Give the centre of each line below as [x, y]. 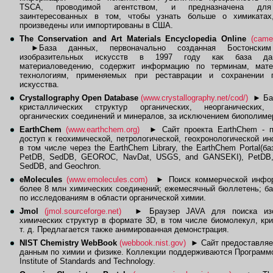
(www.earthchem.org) [103, 129]
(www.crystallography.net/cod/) [194, 98]
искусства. [39, 84]
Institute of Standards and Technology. [87, 261]
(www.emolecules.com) [107, 179]
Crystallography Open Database [79, 98]
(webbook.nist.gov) [152, 243]
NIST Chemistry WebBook [68, 243]
